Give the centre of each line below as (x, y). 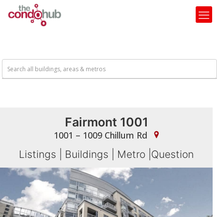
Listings (38, 154)
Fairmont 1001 (106, 122)
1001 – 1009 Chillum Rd (102, 135)
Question (173, 154)
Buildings (87, 154)
